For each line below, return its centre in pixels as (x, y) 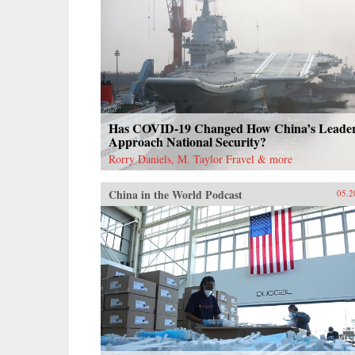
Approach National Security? (187, 141)
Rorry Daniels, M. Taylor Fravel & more (200, 158)
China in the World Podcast (176, 194)
